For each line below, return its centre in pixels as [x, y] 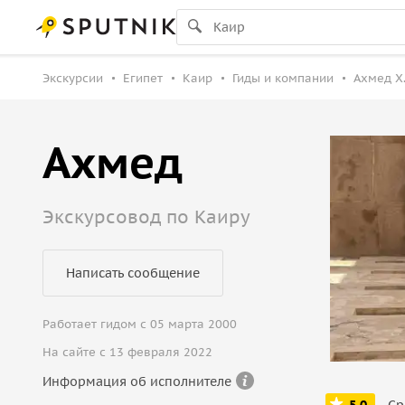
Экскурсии [73, 78]
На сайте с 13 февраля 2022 [127, 352]
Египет [143, 78]
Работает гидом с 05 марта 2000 [140, 324]
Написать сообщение [133, 273]
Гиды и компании [283, 78]
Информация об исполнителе [137, 381]
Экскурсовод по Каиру [146, 217]
